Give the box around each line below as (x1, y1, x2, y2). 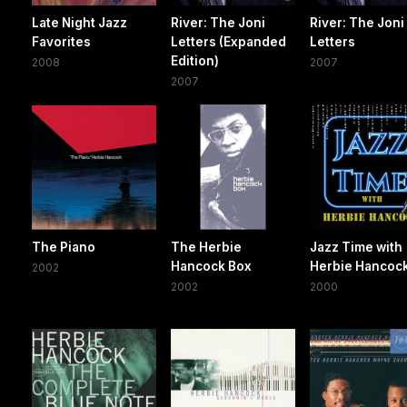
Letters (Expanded (171, 35, 287, 50)
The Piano (32, 239, 95, 254)
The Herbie (171, 239, 243, 254)
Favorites (32, 35, 91, 50)
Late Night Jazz (32, 15, 127, 31)
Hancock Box (171, 258, 253, 273)
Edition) (171, 54, 220, 69)
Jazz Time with (310, 239, 403, 254)
